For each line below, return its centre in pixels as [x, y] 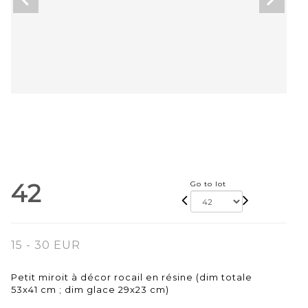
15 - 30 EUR [46, 245]
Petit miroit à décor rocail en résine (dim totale [132, 277]
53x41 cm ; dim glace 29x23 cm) [90, 290]
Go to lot [208, 184]
